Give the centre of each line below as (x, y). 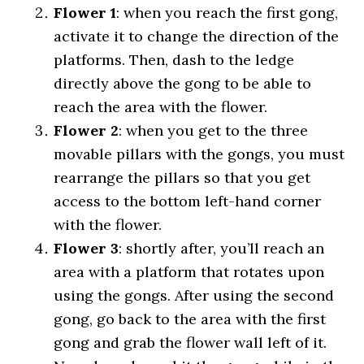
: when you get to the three (214, 130)
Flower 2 (87, 130)
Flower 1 (85, 13)
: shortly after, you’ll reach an (222, 248)
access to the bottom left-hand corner (188, 201)
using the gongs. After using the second (194, 295)
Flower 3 (87, 248)
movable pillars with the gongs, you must (199, 154)
